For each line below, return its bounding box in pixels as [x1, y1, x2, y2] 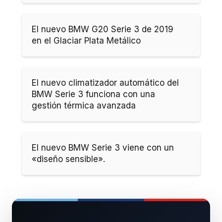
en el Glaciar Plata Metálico [32, 35, 141, 46]
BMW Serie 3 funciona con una [32, 89, 155, 99]
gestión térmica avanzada [32, 100, 136, 111]
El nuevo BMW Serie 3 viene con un [32, 142, 174, 153]
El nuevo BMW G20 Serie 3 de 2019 [32, 24, 173, 34]
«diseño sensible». [32, 154, 105, 164]
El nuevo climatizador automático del [32, 77, 179, 88]
